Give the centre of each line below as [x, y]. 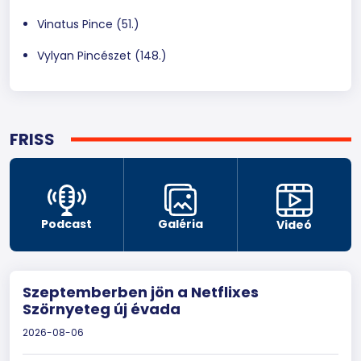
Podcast [67, 224]
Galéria [180, 224]
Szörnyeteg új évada [102, 309]
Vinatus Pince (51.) [88, 24]
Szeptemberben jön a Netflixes [141, 292]
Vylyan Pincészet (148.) [102, 55]
